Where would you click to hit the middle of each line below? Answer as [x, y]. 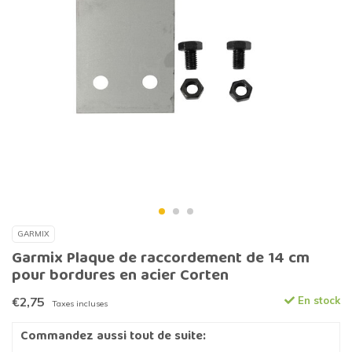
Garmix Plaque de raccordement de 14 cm [161, 259]
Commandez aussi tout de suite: [113, 337]
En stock [317, 301]
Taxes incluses [80, 304]
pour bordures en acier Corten [120, 277]
